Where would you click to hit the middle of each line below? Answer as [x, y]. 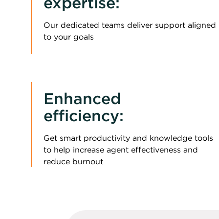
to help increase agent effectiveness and [121, 150]
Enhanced [82, 99]
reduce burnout [73, 161]
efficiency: [84, 116]
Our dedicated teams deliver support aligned [130, 25]
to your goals [69, 37]
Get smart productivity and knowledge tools [128, 138]
